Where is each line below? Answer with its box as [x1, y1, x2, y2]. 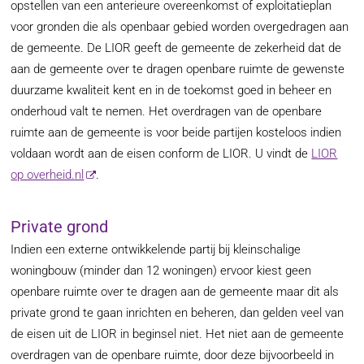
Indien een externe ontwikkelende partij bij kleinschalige [11, 242, 301, 258]
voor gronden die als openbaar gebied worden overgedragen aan [11, 19, 349, 35]
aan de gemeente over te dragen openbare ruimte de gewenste [11, 62, 345, 77]
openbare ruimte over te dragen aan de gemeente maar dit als [11, 284, 340, 300]
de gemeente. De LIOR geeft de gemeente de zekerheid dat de [11, 41, 342, 56]
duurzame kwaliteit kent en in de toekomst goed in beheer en [11, 83, 332, 98]
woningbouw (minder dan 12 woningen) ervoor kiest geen [11, 263, 312, 279]
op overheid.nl [11, 167, 84, 183]
